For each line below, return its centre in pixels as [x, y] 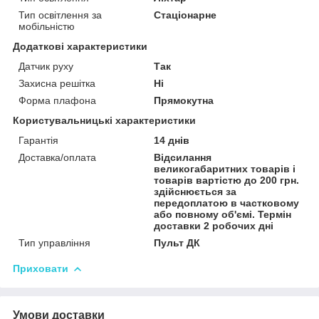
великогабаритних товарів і [225, 168]
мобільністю [47, 26]
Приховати [41, 268]
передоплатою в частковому [227, 203]
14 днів [172, 140]
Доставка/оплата [57, 157]
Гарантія [38, 140]
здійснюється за [195, 191]
